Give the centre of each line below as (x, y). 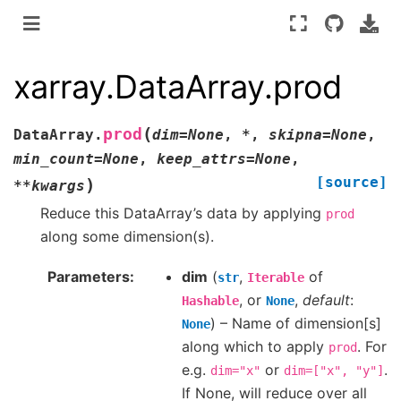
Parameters (89, 276)
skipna (295, 135)
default (326, 299)
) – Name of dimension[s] (296, 323)
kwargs (58, 186)
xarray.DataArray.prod (178, 86)
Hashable (210, 300)
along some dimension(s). (127, 237)
